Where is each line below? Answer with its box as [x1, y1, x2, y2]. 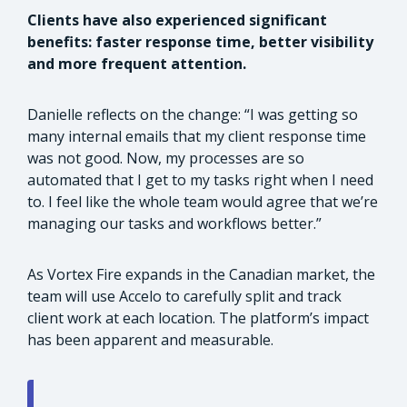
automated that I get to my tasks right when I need [27, 169, 373, 190]
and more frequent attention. [27, 53, 246, 74]
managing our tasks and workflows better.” [27, 213, 322, 233]
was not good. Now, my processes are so [27, 147, 304, 168]
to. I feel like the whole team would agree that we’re [27, 191, 378, 212]
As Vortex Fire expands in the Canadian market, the [27, 263, 375, 284]
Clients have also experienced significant [27, 9, 327, 30]
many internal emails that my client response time [27, 125, 366, 146]
